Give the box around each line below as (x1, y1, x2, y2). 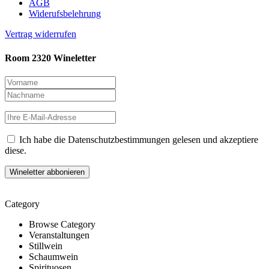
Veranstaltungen (29, 229, 89, 240)
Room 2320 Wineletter (5, 52, 96, 63)
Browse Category (29, 219, 95, 229)
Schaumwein (29, 251, 78, 262)
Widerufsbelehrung (29, 8, 101, 19)
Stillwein (29, 240, 62, 251)
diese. (5, 145, 26, 156)
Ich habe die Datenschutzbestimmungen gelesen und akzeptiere (17, 134, 258, 145)
